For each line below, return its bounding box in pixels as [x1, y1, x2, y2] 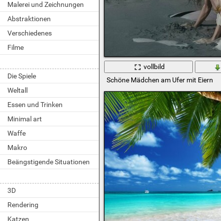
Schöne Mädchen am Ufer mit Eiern [106, 75, 213, 84]
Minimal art [7, 115, 42, 123]
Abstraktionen [7, 15, 51, 23]
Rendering [7, 201, 38, 209]
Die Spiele [7, 72, 36, 80]
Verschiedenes [7, 29, 52, 37]
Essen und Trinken [7, 101, 63, 109]
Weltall [7, 86, 28, 94]
